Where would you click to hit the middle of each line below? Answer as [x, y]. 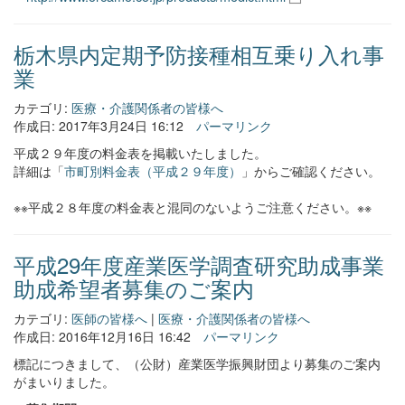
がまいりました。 [64, 381]
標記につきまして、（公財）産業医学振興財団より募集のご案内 [197, 363]
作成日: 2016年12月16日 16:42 [102, 336]
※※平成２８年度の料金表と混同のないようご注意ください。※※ [193, 207]
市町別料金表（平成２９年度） [153, 171]
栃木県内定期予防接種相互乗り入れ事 [199, 54]
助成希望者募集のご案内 [134, 288]
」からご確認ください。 [311, 171]
